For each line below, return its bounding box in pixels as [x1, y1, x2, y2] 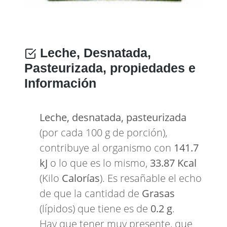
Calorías [62, 171, 100, 185]
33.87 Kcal [150, 156, 197, 170]
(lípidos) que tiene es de [40, 202, 150, 215]
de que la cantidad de [40, 186, 142, 200]
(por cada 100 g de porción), [40, 126, 167, 139]
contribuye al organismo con [40, 141, 174, 155]
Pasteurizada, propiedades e [24, 61, 196, 75]
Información [24, 76, 96, 90]
